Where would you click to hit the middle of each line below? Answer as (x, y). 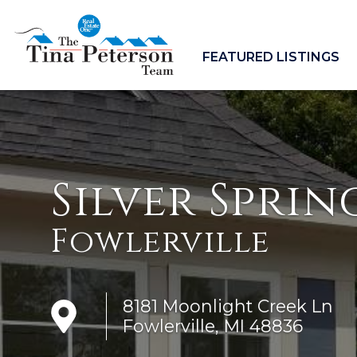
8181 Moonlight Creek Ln (228, 306)
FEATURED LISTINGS (271, 57)
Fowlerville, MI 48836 (213, 326)
